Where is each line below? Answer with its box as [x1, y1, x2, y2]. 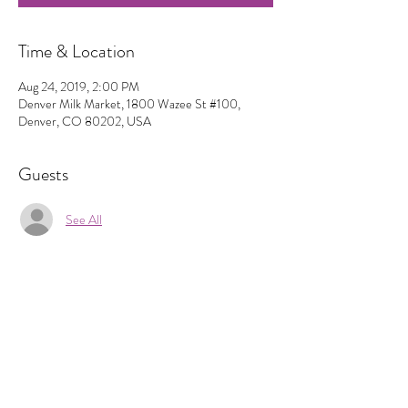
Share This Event [18, 316, 136, 342]
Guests [18, 161, 68, 188]
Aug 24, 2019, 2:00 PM [18, 77, 139, 96]
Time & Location [18, 38, 135, 65]
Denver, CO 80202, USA [18, 112, 151, 130]
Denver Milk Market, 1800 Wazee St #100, [18, 95, 240, 113]
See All [66, 209, 102, 229]
